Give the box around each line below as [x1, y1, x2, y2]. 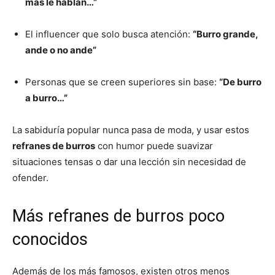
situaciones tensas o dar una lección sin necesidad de [12, 156, 246, 168]
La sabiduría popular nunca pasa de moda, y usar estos [12, 124, 249, 136]
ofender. [12, 172, 48, 184]
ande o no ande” [25, 44, 96, 56]
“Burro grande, [193, 28, 258, 41]
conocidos [12, 230, 88, 250]
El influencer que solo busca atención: [25, 28, 193, 41]
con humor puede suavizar [95, 140, 213, 152]
